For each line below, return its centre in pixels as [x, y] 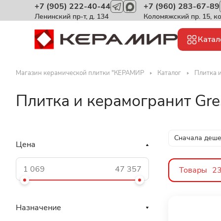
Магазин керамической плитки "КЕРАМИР [80, 73]
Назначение [38, 208]
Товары [193, 170]
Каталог [169, 73]
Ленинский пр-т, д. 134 [72, 17]
